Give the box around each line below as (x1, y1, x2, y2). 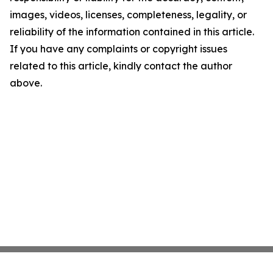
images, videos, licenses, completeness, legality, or (10, 9, 247, 21)
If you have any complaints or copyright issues (10, 43, 227, 55)
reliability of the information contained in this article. (10, 26, 254, 38)
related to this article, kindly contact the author (10, 60, 232, 72)
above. (10, 77, 42, 89)
